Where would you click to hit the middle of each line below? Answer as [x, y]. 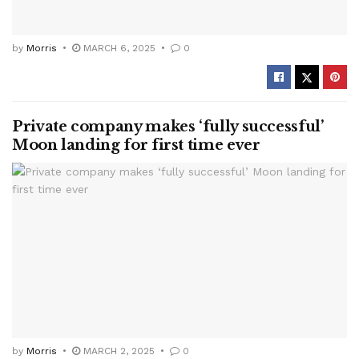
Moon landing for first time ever [136, 145]
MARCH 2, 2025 [117, 351]
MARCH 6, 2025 [118, 48]
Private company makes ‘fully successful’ [168, 126]
